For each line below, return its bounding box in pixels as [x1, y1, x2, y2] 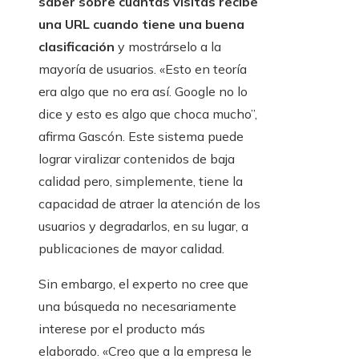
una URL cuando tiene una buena [38, 16, 244, 33]
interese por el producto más [38, 321, 205, 337]
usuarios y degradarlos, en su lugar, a [38, 218, 248, 235]
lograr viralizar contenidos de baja [38, 151, 235, 167]
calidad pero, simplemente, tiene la [38, 173, 243, 190]
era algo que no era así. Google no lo [38, 83, 248, 100]
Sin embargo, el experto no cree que [38, 276, 248, 292]
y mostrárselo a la [115, 38, 221, 55]
